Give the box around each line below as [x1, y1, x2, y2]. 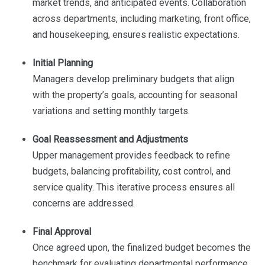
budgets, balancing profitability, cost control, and [32, 166, 231, 177]
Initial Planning [32, 57, 93, 69]
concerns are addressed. [32, 198, 135, 209]
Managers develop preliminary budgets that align [32, 73, 234, 85]
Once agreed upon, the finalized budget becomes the [32, 242, 251, 254]
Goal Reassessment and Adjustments [32, 134, 188, 146]
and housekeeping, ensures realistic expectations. [32, 29, 240, 41]
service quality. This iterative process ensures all [32, 182, 235, 193]
